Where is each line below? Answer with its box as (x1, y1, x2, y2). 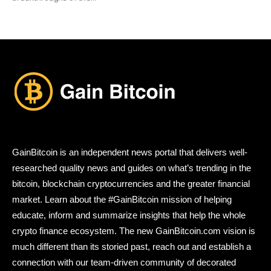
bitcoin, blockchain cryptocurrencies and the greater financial (12, 178, 250, 189)
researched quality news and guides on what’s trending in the (12, 162, 251, 173)
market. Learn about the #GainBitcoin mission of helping (12, 194, 232, 204)
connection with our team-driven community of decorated (12, 256, 236, 267)
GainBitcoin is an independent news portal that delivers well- (12, 146, 247, 157)
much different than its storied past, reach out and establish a (12, 241, 251, 252)
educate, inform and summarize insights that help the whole (12, 209, 246, 220)
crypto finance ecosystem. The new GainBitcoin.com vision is (12, 225, 255, 236)
